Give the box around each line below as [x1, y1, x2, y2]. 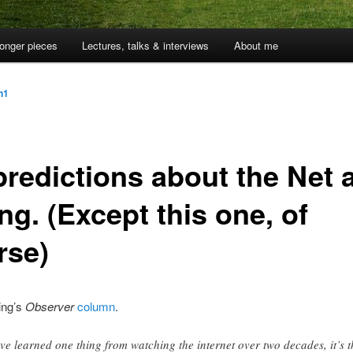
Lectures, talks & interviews [82, 38, 210, 54]
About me [233, 38, 278, 54]
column [76, 297, 115, 314]
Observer [24, 297, 74, 314]
